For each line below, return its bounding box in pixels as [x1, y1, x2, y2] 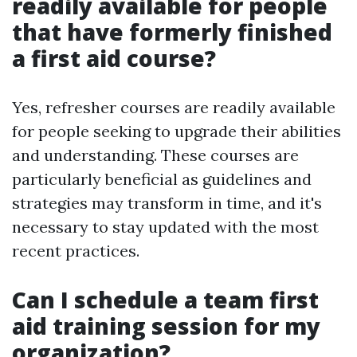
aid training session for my [12, 311, 320, 342]
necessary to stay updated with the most [12, 217, 319, 237]
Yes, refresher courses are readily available [12, 97, 335, 118]
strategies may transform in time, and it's [12, 193, 322, 214]
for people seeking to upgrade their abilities [12, 121, 341, 142]
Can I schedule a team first [12, 284, 319, 316]
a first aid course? [12, 43, 216, 74]
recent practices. [12, 241, 139, 261]
